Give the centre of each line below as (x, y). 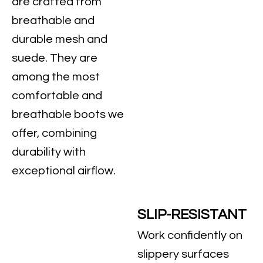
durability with (49, 152)
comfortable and (57, 96)
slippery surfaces (183, 254)
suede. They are (55, 58)
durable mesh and (60, 39)
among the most (56, 77)
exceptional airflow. (64, 171)
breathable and (53, 21)
